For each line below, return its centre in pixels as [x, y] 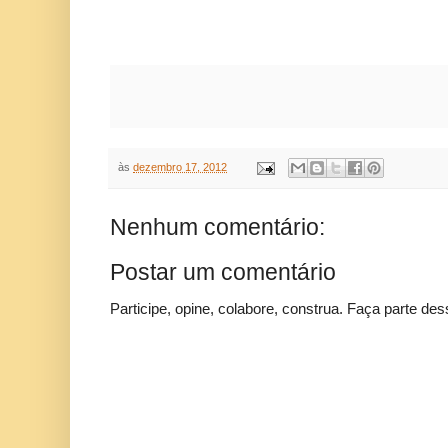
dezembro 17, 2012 [180, 167]
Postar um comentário [223, 272]
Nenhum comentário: [217, 227]
